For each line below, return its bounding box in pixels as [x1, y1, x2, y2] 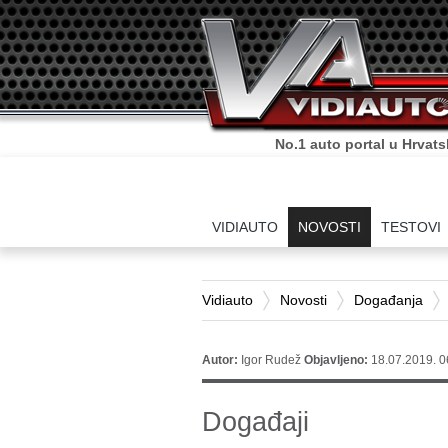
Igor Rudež [238, 353, 304, 367]
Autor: [202, 353, 238, 367]
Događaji [202, 407, 317, 437]
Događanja [354, 292, 423, 308]
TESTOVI [381, 219, 441, 235]
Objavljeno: [304, 353, 371, 367]
